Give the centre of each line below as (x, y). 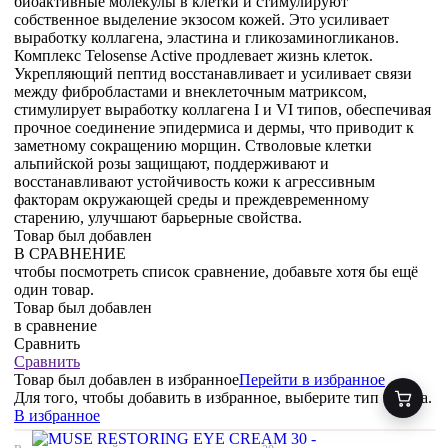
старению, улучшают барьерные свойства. (158, 218)
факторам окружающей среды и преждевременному (191, 200)
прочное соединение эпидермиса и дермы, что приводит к (214, 128)
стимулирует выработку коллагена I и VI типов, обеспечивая (222, 110)
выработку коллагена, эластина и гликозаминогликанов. (206, 38)
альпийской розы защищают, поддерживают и (171, 164)
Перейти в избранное (312, 380)
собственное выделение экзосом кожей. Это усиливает (201, 20)
